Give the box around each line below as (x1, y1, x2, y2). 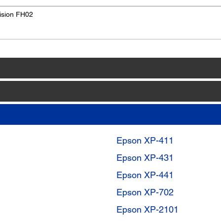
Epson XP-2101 (116, 204, 179, 215)
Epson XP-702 (116, 187, 174, 198)
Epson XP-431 (116, 152, 174, 163)
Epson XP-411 (116, 135, 174, 146)
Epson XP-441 (116, 170, 174, 181)
